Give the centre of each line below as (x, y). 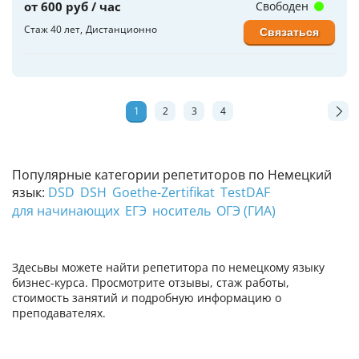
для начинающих (66, 211)
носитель (182, 211)
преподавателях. (59, 313)
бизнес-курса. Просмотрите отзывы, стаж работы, (151, 282)
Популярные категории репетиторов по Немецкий (172, 174)
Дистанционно (121, 29)
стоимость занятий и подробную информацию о (147, 298)
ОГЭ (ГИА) (246, 211)
